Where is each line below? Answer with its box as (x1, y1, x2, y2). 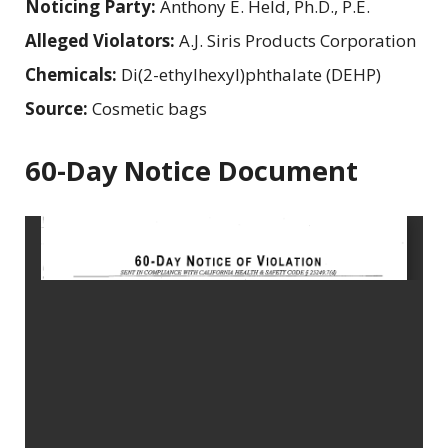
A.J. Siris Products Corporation (179, 28, 416, 52)
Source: (25, 96, 92, 120)
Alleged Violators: (25, 28, 179, 52)
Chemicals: (25, 62, 121, 86)
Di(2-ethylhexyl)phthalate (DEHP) (121, 62, 381, 86)
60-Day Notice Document (25, 151, 358, 189)
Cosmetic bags (92, 96, 207, 120)
